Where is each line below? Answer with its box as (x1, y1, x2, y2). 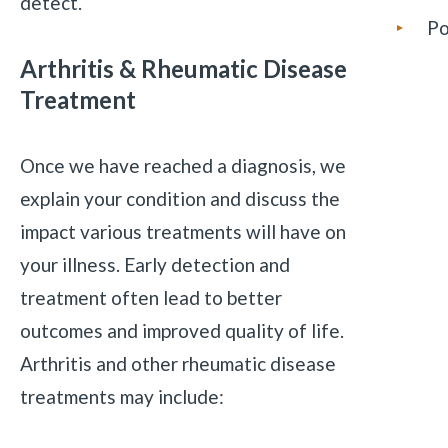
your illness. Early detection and (19, 252, 290, 276)
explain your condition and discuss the (19, 186, 340, 210)
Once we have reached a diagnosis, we (19, 153, 346, 177)
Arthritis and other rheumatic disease (19, 351, 336, 375)
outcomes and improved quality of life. (19, 318, 344, 342)
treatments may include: (19, 384, 224, 408)
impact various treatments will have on (19, 219, 346, 243)
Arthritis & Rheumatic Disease (19, 53, 347, 83)
